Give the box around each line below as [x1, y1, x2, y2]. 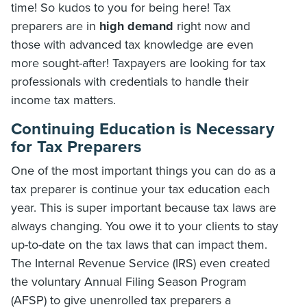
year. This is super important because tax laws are [11, 200, 276, 215]
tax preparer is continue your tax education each [11, 182, 270, 197]
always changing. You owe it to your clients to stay [11, 219, 278, 234]
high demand [99, 19, 173, 34]
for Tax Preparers [11, 137, 142, 157]
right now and [173, 19, 250, 34]
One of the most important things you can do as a [11, 163, 275, 178]
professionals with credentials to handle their [11, 74, 249, 89]
